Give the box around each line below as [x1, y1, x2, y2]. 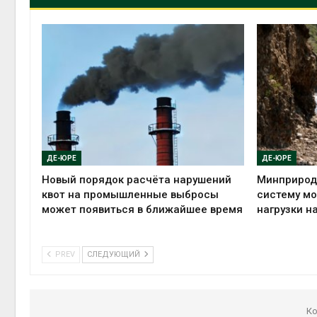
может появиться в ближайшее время [42, 203, 243, 216]
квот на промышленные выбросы [42, 188, 219, 201]
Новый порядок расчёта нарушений [42, 173, 231, 186]
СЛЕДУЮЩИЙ [87, 250, 142, 259]
